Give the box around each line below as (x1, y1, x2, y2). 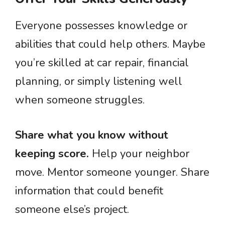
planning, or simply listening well (15, 74, 182, 89)
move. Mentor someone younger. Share (15, 165, 209, 180)
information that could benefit (15, 183, 163, 198)
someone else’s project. (15, 202, 129, 217)
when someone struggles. (15, 92, 145, 107)
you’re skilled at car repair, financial (15, 55, 189, 70)
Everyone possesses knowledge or (15, 18, 187, 33)
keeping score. (15, 146, 89, 161)
